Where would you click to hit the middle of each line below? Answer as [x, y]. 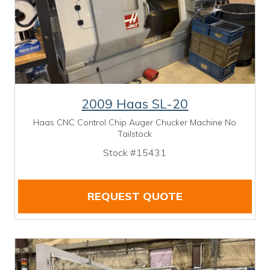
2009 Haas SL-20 [135, 104]
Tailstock [135, 134]
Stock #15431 [135, 153]
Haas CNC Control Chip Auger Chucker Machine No [135, 123]
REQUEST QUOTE [135, 196]
